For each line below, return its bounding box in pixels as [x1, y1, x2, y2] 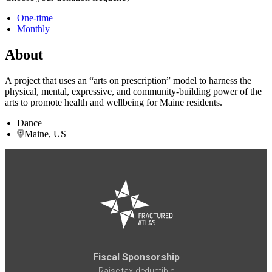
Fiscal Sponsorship [92, 251, 180, 263]
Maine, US [24, 128, 66, 139]
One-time [17, 12, 53, 23]
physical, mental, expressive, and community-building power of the [5, 86, 262, 97]
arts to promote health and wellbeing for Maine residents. [5, 97, 222, 107]
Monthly [17, 23, 50, 34]
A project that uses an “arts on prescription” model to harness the [5, 75, 251, 86]
